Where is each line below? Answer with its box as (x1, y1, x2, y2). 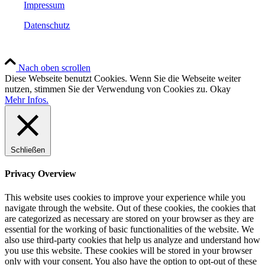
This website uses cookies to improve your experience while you (5, 192, 245, 202)
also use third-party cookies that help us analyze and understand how (5, 234, 260, 245)
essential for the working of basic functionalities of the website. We (5, 224, 254, 234)
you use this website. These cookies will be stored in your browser (5, 245, 252, 256)
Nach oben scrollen (18, 63, 91, 73)
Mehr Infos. (5, 95, 49, 105)
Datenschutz (24, 20, 70, 31)
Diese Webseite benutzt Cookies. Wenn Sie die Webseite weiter (5, 73, 241, 84)
